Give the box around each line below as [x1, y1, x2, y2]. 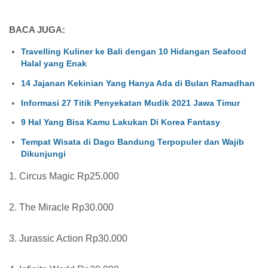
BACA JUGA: [9, 25, 65, 35]
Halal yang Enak [21, 59, 87, 69]
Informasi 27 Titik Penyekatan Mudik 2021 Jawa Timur [21, 98, 240, 108]
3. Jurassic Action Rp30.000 [9, 233, 127, 243]
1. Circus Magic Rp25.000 [9, 170, 119, 181]
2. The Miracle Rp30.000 [9, 202, 114, 212]
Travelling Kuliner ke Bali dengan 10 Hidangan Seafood [21, 47, 246, 57]
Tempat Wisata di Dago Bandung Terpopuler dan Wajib [21, 137, 244, 147]
